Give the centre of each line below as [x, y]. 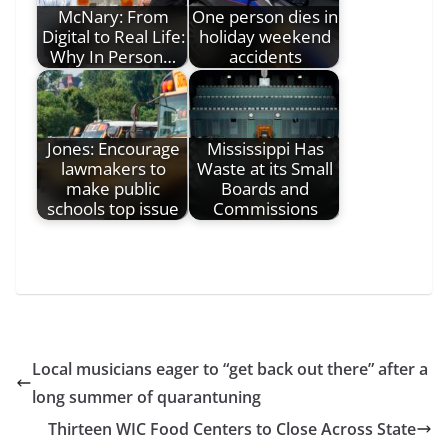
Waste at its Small [265, 168]
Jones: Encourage [113, 148]
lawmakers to [113, 168]
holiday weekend [265, 36]
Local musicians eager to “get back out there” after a [230, 368]
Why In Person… [113, 56]
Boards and [265, 188]
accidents [265, 56]
